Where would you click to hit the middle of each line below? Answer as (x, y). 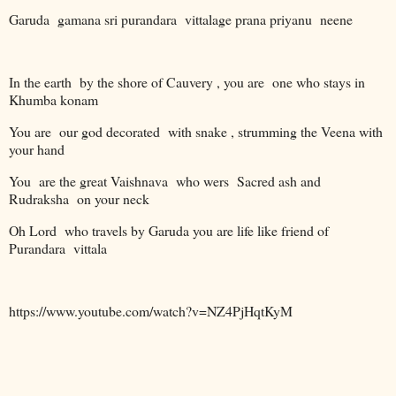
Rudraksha (39, 198)
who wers (202, 180)
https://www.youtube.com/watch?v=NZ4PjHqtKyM (151, 311)
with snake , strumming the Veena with (275, 132)
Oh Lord (33, 230)
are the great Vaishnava (103, 180)
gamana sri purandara (117, 19)
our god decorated (110, 132)
